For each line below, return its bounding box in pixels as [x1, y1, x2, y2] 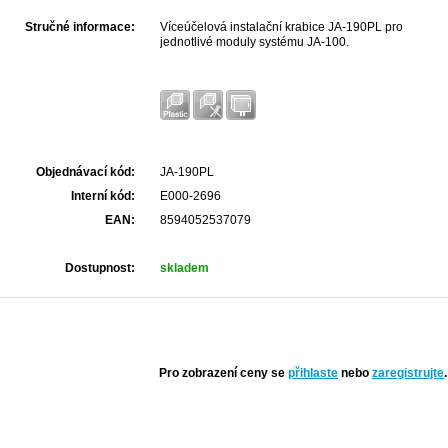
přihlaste [288, 366, 338, 380]
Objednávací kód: [36, 165, 135, 179]
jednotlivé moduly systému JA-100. [160, 35, 349, 49]
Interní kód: [71, 189, 135, 203]
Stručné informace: [25, 20, 135, 34]
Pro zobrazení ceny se [159, 366, 285, 380]
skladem [160, 261, 209, 275]
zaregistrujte [372, 366, 444, 380]
